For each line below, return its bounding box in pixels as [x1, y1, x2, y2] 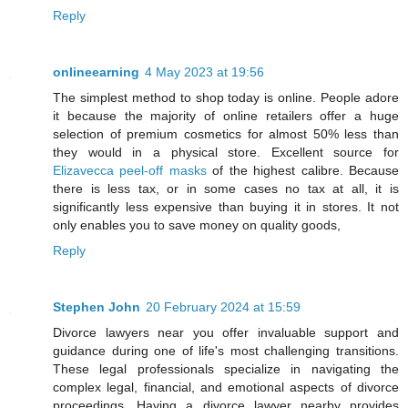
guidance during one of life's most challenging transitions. [53, 343, 399, 359]
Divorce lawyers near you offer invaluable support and [53, 325, 399, 341]
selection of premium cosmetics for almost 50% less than [53, 127, 399, 142]
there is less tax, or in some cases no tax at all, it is [53, 181, 399, 197]
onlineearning [53, 65, 139, 80]
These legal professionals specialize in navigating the [53, 362, 399, 377]
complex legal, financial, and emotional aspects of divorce [53, 380, 399, 395]
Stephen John [53, 300, 140, 315]
